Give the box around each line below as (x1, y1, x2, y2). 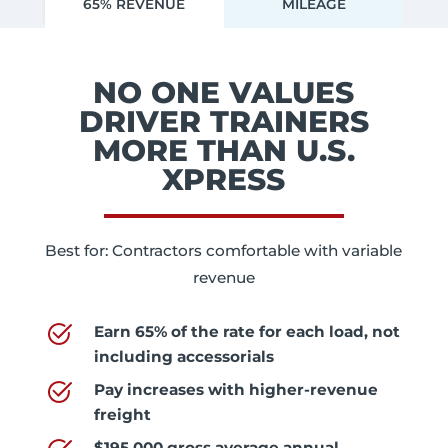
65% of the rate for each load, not (134, 322, 400, 341)
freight (93, 405, 151, 424)
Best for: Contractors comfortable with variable (45, 241, 403, 260)
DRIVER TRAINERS (78, 103, 369, 139)
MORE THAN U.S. (92, 132, 355, 168)
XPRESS (162, 161, 286, 197)
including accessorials (93, 347, 274, 366)
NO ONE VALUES (93, 74, 355, 110)
